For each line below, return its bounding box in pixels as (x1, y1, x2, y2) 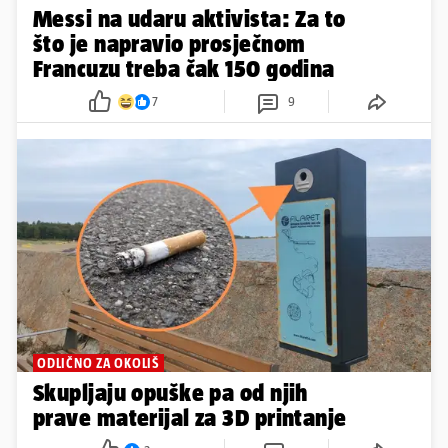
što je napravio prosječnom (33, 30, 306, 58)
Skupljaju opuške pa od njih (33, 379, 308, 407)
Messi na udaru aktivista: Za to (33, 5, 346, 33)
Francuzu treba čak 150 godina (33, 55, 335, 83)
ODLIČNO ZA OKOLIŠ (37, 355, 160, 372)
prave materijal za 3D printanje (33, 404, 347, 432)
